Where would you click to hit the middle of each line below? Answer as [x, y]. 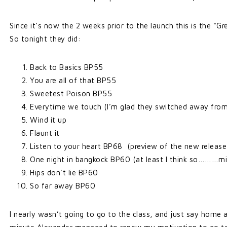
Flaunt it [45, 133]
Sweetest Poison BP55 [71, 93]
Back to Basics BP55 [67, 67]
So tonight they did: [45, 39]
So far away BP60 [63, 186]
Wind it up [48, 120]
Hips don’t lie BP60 [64, 173]
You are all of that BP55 [73, 80]
